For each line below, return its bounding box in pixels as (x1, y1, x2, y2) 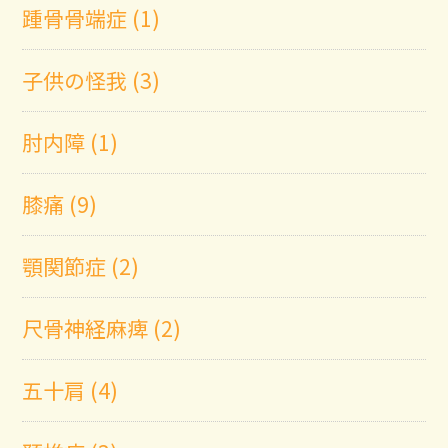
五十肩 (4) (22, 374, 119, 405)
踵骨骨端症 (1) (22, 2, 161, 33)
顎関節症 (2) (22, 250, 140, 281)
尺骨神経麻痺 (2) (22, 312, 182, 343)
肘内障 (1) (22, 126, 119, 157)
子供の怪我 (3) (22, 64, 161, 95)
